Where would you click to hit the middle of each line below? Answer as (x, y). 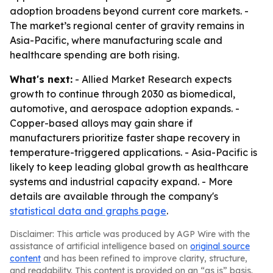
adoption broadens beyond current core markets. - (129, 11)
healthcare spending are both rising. (94, 55)
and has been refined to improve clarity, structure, (144, 258)
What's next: (41, 79)
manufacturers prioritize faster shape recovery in (125, 138)
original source (220, 246)
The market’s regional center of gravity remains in (127, 26)
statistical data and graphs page (88, 211)
